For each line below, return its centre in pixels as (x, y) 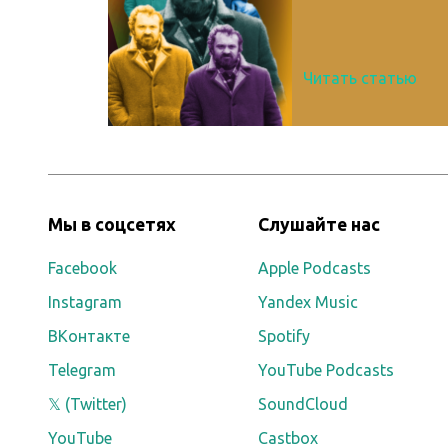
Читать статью (360, 78)
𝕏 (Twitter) (87, 404)
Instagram (85, 302)
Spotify (284, 336)
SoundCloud (303, 404)
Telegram (82, 370)
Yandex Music (308, 302)
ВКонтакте (89, 336)
